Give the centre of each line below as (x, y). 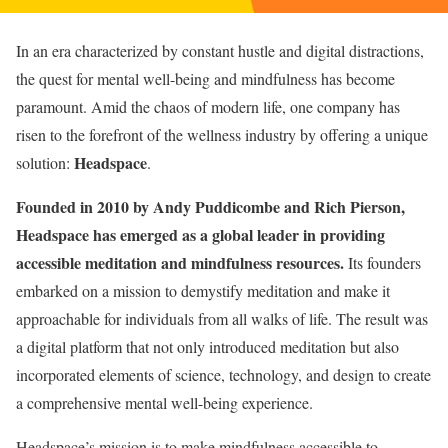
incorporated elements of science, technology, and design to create (223, 375)
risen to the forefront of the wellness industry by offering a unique (222, 135)
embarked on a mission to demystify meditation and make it (203, 291)
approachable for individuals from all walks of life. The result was (222, 319)
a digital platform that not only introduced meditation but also (207, 347)
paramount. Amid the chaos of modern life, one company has (208, 107)
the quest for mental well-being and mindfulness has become (205, 79)
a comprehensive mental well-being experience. (164, 403)
